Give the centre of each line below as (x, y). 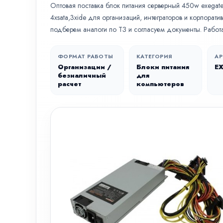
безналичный (82, 75)
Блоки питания (163, 67)
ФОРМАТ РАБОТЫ (86, 56)
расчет (69, 84)
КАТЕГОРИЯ (154, 56)
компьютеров (160, 84)
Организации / (85, 67)
